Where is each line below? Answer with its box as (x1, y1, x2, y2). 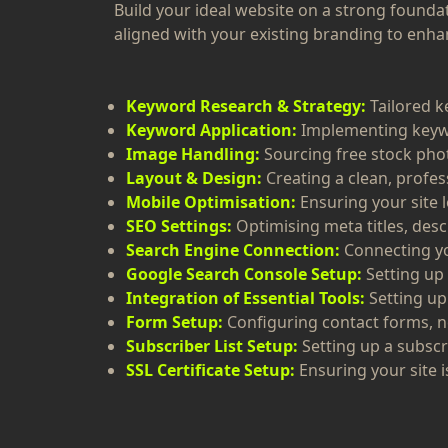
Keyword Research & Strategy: (126, 95, 366, 117)
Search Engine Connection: (126, 239, 340, 261)
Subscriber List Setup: (126, 335, 298, 357)
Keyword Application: (126, 119, 297, 141)
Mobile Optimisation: (126, 191, 296, 213)
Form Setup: (126, 311, 223, 333)
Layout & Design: (126, 167, 262, 189)
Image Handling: (126, 143, 260, 165)
